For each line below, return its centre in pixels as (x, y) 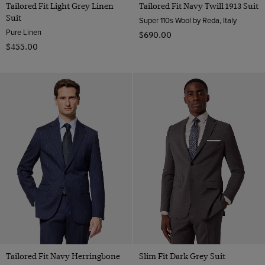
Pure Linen (24, 32)
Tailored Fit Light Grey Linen (60, 6)
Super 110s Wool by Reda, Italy (188, 20)
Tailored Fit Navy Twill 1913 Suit (198, 6)
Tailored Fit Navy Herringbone (63, 256)
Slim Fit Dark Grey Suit (182, 256)
